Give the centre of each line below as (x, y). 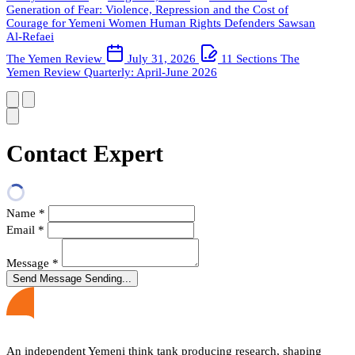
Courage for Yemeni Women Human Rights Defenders (142, 23)
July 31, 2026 (162, 58)
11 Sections (249, 58)
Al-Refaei (30, 36)
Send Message (49, 278)
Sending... (108, 278)
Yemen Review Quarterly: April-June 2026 (112, 72)
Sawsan (297, 23)
